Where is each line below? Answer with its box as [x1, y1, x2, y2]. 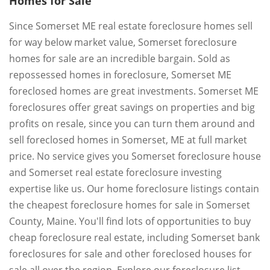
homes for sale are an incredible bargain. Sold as [9, 52, 230, 65]
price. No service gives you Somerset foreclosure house [9, 149, 261, 163]
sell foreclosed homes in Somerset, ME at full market [9, 133, 247, 146]
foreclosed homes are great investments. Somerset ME [9, 84, 259, 98]
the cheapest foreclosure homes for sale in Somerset [9, 198, 250, 212]
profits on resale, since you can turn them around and [9, 117, 255, 130]
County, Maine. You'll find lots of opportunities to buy [9, 215, 251, 228]
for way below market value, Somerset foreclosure [9, 36, 237, 49]
